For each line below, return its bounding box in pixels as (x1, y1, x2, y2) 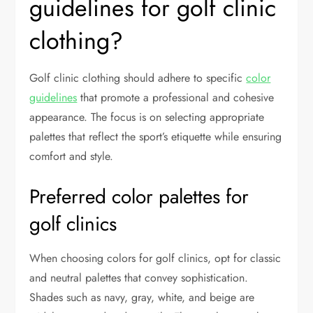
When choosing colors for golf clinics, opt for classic (29, 250, 282, 267)
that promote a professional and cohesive (77, 89, 275, 106)
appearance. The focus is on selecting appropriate (29, 109, 265, 126)
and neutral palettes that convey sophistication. (29, 270, 249, 286)
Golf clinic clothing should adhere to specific (29, 70, 247, 87)
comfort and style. (29, 148, 114, 165)
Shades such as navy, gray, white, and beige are (29, 289, 255, 306)
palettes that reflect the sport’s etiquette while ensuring (29, 129, 282, 145)
